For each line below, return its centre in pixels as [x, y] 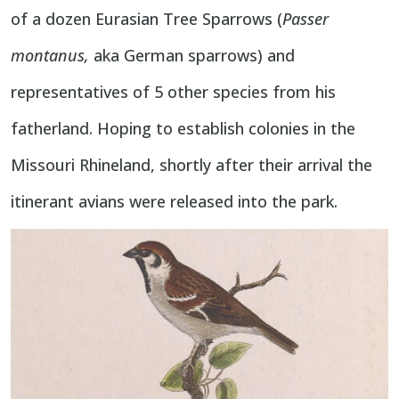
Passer [305, 18]
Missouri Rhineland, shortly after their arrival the [191, 164]
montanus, [52, 55]
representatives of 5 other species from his [173, 91]
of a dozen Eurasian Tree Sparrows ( [147, 18]
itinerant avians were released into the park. [174, 201]
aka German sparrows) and [194, 55]
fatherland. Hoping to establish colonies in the [183, 128]
